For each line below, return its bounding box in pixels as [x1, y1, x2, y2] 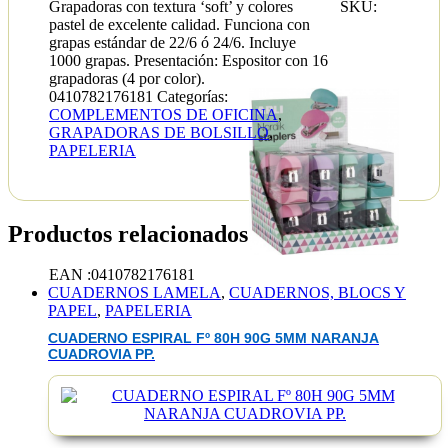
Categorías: [157, 88, 228, 106]
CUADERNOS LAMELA [48, 283, 221, 301]
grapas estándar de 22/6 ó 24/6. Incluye [49, 34, 296, 52]
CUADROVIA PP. [48, 347, 155, 363]
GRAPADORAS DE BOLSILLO [49, 124, 269, 142]
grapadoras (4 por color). [49, 70, 205, 88]
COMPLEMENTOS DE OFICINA [49, 106, 278, 124]
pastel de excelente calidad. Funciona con [49, 16, 310, 34]
